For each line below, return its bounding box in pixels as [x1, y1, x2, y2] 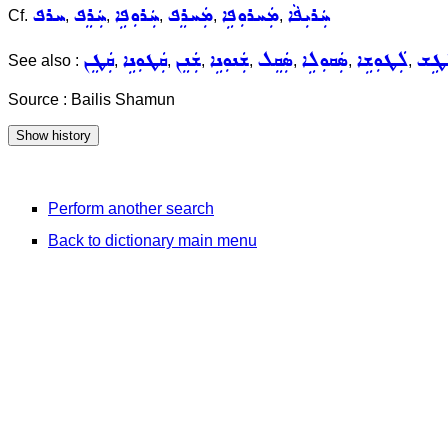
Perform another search [48, 200, 214, 218]
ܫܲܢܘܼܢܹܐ [209, 46, 249, 75]
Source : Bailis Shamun [8, 91, 175, 108]
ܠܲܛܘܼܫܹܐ [356, 46, 408, 75]
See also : [8, 52, 83, 69]
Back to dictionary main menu [48, 232, 257, 250]
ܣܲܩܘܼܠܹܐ [301, 46, 348, 75]
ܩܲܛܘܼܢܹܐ [122, 46, 167, 75]
